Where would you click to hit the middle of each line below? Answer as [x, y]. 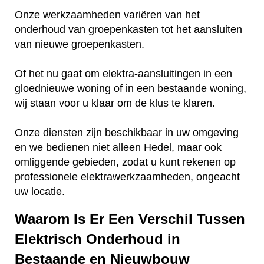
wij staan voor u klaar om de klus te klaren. [115, 103]
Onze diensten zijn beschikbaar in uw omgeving [127, 133]
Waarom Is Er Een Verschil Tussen [130, 219]
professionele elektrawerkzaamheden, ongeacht [127, 177]
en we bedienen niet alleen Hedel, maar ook [118, 148]
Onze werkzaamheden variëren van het [107, 15]
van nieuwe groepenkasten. [81, 44]
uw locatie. [40, 192]
